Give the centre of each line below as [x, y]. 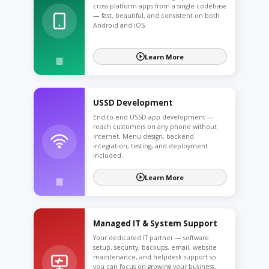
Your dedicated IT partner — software [151, 237]
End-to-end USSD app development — [153, 117]
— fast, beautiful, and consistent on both [156, 15]
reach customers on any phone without [155, 126]
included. [108, 155]
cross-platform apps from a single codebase [160, 6]
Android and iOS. [120, 25]
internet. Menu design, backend [144, 136]
